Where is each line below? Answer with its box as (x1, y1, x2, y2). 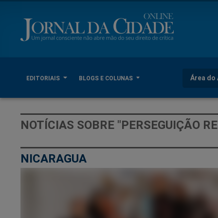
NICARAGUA (20, 151, 87, 165)
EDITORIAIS (26, 74, 61, 82)
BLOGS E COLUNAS (78, 74, 134, 82)
